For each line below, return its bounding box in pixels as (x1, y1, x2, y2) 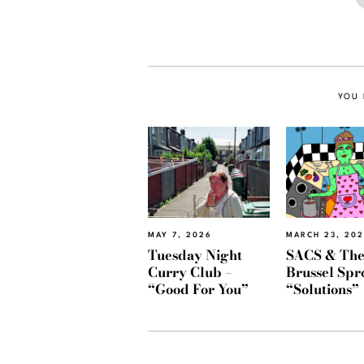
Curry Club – (148, 261, 232, 283)
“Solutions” (286, 278, 359, 300)
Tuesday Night (148, 244, 242, 266)
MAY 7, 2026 (148, 232, 212, 240)
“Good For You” (148, 278, 249, 300)
